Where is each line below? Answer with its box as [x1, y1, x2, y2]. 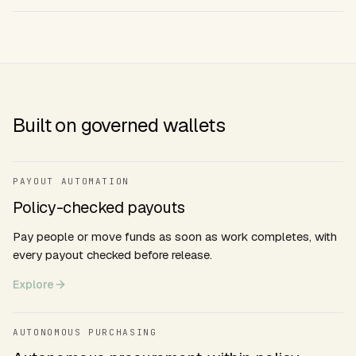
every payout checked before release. [13, 247, 212, 262]
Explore [13, 277, 54, 292]
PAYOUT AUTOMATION [13, 176, 130, 187]
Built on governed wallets [13, 113, 225, 137]
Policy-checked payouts [13, 197, 185, 218]
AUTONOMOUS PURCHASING [13, 327, 157, 338]
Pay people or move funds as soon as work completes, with [13, 229, 337, 244]
